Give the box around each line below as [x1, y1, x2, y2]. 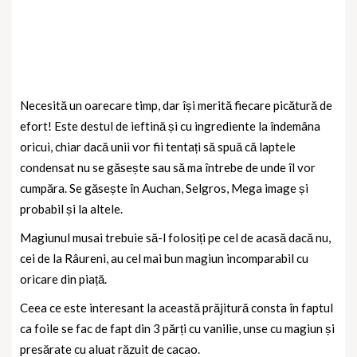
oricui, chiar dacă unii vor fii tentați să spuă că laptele [20, 139, 296, 154]
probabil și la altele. [20, 201, 123, 216]
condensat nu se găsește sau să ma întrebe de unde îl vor [20, 159, 316, 175]
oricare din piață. [20, 271, 107, 286]
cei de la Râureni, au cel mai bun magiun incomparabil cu [20, 250, 308, 265]
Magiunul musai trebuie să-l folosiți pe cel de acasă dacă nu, [20, 229, 331, 245]
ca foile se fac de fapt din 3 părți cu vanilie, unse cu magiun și [20, 320, 335, 335]
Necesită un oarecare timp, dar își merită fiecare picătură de [20, 97, 332, 112]
